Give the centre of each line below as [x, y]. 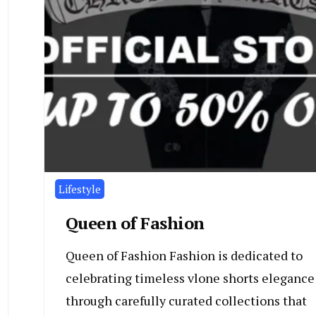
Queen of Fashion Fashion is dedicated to [184, 256]
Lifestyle [79, 189]
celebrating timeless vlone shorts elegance [190, 278]
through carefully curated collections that [186, 301]
